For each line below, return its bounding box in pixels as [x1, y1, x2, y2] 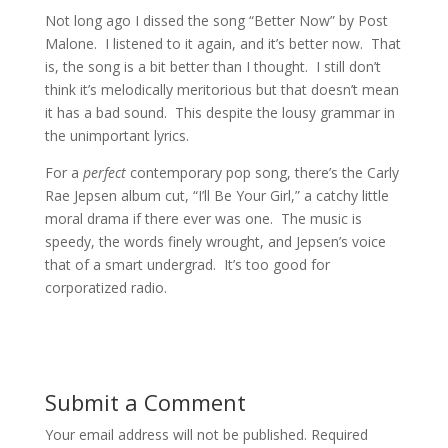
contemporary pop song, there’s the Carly [129, 163, 399, 183]
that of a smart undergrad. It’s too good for [44, 255, 330, 275]
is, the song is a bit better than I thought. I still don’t [44, 57, 381, 77]
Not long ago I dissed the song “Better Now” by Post [44, 11, 388, 31]
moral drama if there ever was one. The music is [44, 209, 362, 229]
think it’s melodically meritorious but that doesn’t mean [44, 80, 399, 100]
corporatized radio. [44, 278, 167, 298]
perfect [82, 163, 130, 183]
